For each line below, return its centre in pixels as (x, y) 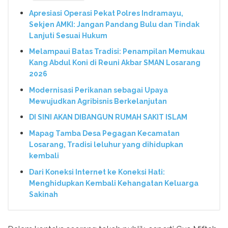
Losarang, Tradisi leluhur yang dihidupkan (106, 145)
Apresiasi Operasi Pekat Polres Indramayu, (106, 13)
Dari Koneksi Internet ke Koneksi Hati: (97, 172)
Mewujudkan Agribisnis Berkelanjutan (98, 101)
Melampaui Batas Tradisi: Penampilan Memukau (117, 52)
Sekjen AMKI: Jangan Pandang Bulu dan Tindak (114, 24)
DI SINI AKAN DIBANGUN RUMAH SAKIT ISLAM (108, 117)
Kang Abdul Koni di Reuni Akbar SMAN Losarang (115, 63)
